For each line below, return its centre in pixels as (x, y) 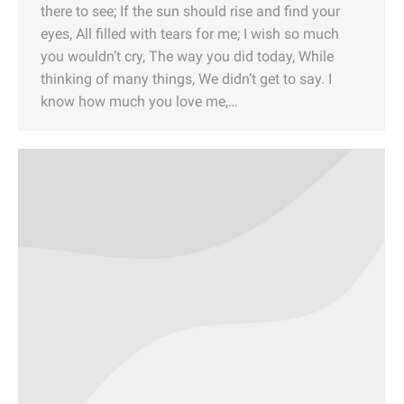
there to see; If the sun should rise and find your (190, 11)
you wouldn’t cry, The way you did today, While (187, 56)
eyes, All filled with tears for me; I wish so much (190, 33)
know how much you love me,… (139, 101)
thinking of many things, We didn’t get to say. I (186, 78)
